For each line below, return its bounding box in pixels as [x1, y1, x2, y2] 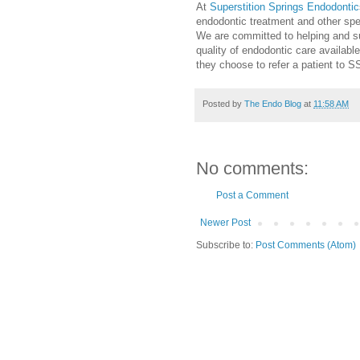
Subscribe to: [196, 239, 256, 251]
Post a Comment [216, 189, 288, 201]
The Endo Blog [244, 99, 301, 109]
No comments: [196, 157, 309, 178]
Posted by [202, 99, 244, 109]
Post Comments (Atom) [256, 239, 356, 251]
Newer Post [200, 216, 251, 228]
